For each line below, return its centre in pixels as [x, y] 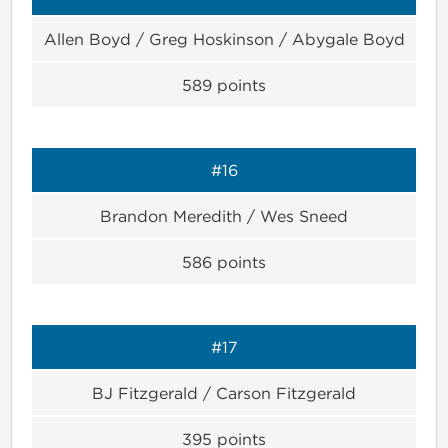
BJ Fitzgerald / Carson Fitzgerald [224, 392]
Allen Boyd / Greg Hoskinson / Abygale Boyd [224, 38]
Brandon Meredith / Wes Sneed [224, 215]
